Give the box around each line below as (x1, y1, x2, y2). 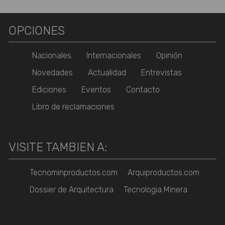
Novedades (32, 68, 73, 78)
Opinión (156, 51, 183, 61)
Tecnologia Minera (124, 184, 188, 194)
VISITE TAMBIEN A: (9, 140, 108, 155)
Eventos (81, 85, 111, 95)
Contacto (126, 85, 160, 95)
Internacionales (86, 51, 142, 61)
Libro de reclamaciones (32, 102, 115, 112)
